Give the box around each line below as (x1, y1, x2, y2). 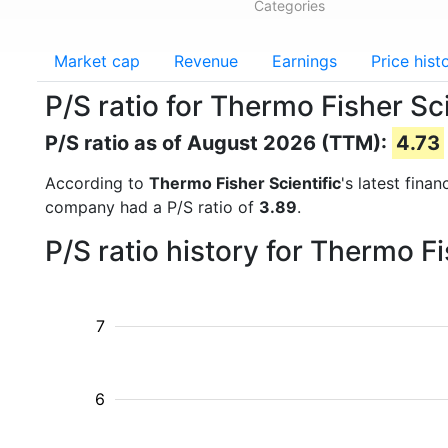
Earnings (272, 51, 337, 71)
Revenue (174, 51, 238, 71)
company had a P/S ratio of (45, 197, 259, 217)
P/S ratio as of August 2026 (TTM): (45, 131, 392, 155)
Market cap (54, 51, 140, 71)
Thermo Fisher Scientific (149, 173, 341, 193)
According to (45, 173, 149, 193)
